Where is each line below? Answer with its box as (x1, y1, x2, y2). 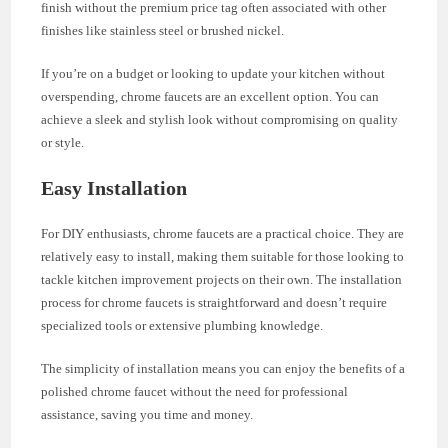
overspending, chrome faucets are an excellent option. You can (41, 89, 380, 105)
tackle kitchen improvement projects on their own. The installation (41, 272, 403, 288)
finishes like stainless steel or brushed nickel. (41, 23, 285, 39)
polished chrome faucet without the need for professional (41, 384, 349, 400)
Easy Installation (41, 177, 188, 200)
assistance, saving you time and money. (41, 407, 254, 423)
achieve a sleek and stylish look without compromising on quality (41, 112, 399, 128)
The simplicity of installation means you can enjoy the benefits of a (41, 361, 406, 377)
